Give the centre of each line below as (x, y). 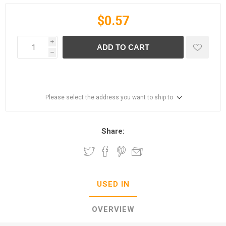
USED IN (113, 184)
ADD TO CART (123, 47)
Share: (113, 131)
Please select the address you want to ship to (109, 97)
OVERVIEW (113, 209)
